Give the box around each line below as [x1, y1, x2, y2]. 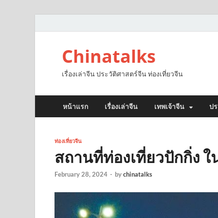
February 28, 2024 [54, 170, 108, 179]
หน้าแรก [63, 102, 88, 110]
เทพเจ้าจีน [154, 102, 184, 110]
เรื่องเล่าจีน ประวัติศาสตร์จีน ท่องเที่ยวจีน [62, 70, 183, 78]
